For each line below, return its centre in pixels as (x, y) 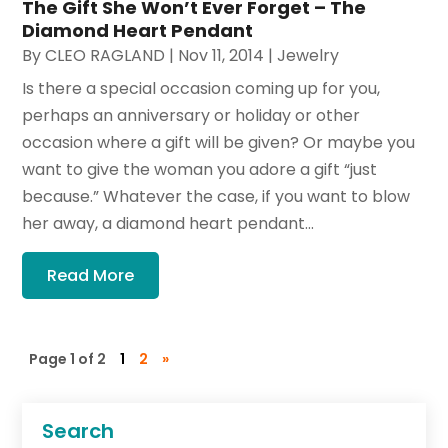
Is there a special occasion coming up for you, (201, 89)
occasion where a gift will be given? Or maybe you (219, 143)
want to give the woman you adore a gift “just (200, 170)
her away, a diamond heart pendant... (168, 224)
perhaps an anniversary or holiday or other (191, 116)
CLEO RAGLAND (105, 56)
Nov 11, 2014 (221, 56)
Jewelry (308, 56)
